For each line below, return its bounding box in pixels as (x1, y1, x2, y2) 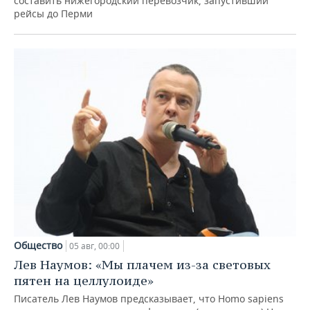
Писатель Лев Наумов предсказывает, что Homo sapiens (14, 291, 284, 305)
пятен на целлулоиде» (14, 272, 154, 289)
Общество (14, 238, 62, 252)
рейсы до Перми (14, 7, 93, 21)
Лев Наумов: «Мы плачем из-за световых (14, 256, 271, 273)
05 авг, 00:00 (69, 239, 120, 252)
